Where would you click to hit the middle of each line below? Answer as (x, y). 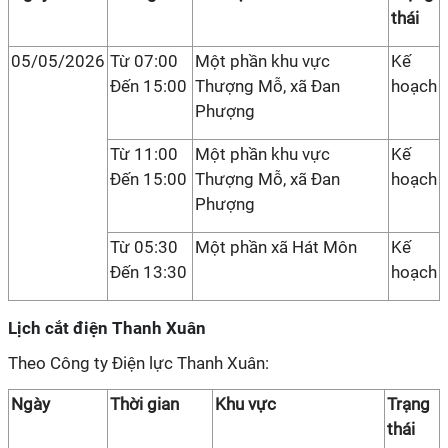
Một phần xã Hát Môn (276, 247)
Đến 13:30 (148, 272)
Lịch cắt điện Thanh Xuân (107, 328)
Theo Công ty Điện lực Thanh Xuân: (138, 363)
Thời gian (144, 404)
